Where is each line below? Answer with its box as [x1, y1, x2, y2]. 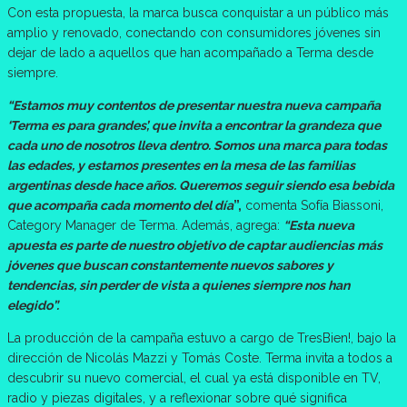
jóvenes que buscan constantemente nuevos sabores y [7, 258, 333, 273]
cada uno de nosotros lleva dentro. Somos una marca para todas [7, 138, 387, 154]
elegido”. [7, 298, 59, 313]
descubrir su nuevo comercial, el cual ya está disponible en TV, [7, 371, 381, 386]
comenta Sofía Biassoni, [242, 198, 383, 213]
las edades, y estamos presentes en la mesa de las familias [7, 158, 355, 174]
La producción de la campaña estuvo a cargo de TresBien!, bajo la [7, 331, 396, 346]
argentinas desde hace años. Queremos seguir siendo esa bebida [7, 178, 394, 194]
